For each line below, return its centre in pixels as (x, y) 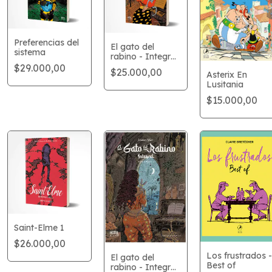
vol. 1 (121, 66)
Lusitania (225, 84)
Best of (221, 265)
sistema (30, 53)
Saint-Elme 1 (39, 228)
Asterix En (226, 74)
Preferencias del (47, 43)
